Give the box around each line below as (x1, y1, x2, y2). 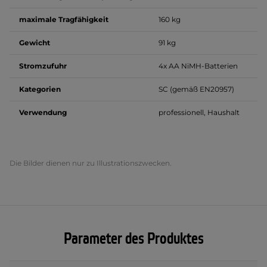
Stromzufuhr (19, 61, 67, 70)
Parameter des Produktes (63, 229, 204, 249)
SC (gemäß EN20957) (159, 85, 234, 94)
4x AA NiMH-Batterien (159, 61, 238, 70)
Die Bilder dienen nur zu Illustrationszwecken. (10, 159, 172, 167)
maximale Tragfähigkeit (19, 15, 108, 24)
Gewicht (19, 38, 50, 47)
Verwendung (19, 108, 67, 117)
